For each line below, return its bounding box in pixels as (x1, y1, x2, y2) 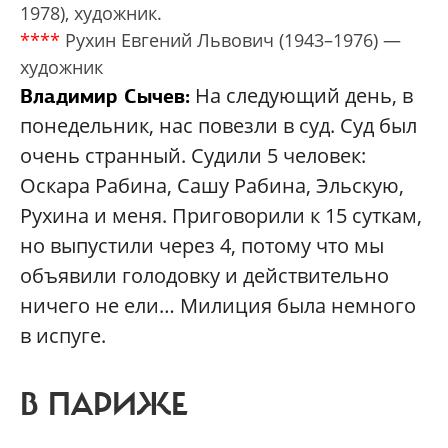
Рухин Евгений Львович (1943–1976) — (60, 28, 401, 53)
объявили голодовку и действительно (20, 262, 389, 290)
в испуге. (20, 322, 106, 350)
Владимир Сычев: (20, 83, 190, 110)
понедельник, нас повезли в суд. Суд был (20, 112, 417, 140)
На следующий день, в (190, 82, 413, 110)
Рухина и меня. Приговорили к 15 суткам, (20, 202, 422, 230)
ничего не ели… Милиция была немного (20, 292, 416, 320)
